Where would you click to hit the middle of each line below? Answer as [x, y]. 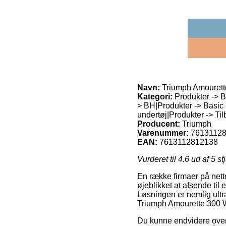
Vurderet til [158, 159]
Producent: [159, 124]
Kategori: [155, 96]
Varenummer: [163, 133]
